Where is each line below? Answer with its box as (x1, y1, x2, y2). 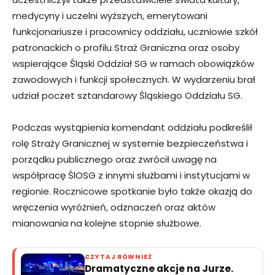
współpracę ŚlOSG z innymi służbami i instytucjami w (12, 168, 250, 182)
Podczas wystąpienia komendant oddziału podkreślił (12, 120, 252, 134)
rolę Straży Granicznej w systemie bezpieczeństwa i (12, 136, 248, 150)
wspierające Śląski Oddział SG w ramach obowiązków (12, 56, 254, 70)
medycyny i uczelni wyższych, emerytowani (12, 9, 207, 22)
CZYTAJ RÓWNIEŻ (85, 252, 152, 261)
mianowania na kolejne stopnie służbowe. (12, 216, 201, 230)
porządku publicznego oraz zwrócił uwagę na (12, 152, 217, 166)
